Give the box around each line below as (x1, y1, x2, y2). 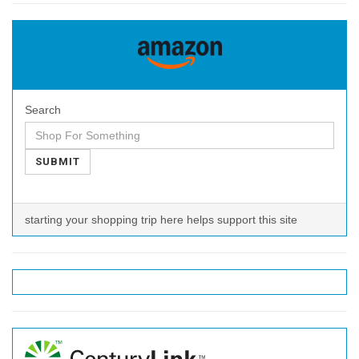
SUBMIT (35, 155, 81, 168)
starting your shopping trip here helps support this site (25, 213, 297, 227)
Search (25, 103, 61, 117)
